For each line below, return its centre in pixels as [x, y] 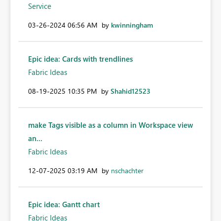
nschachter [127, 171]
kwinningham [132, 25]
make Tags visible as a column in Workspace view [110, 125]
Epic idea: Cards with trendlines [80, 59]
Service [40, 6]
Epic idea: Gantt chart [64, 204]
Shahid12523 [130, 91]
